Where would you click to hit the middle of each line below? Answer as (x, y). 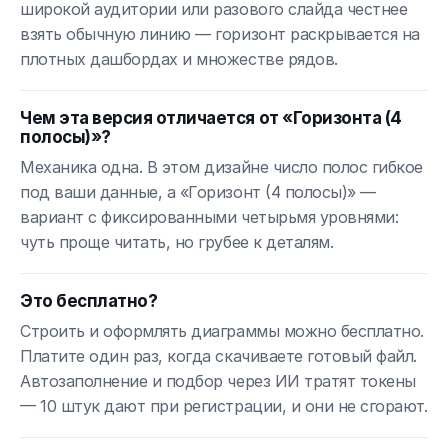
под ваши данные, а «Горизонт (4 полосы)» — (198, 191)
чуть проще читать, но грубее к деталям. (177, 241)
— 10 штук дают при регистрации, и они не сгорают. (224, 405)
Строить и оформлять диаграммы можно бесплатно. (222, 330)
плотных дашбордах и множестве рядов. (179, 58)
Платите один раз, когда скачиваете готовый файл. (218, 355)
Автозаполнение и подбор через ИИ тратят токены (218, 380)
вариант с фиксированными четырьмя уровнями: (209, 216)
